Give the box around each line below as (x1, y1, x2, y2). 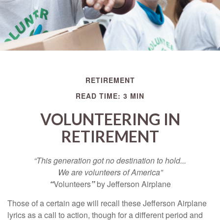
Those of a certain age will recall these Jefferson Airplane (7, 197, 207, 209)
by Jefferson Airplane (94, 178, 171, 190)
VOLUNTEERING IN (40, 110, 180, 129)
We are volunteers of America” (57, 166, 163, 178)
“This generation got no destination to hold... (34, 155, 186, 166)
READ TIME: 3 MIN (76, 91, 144, 101)
